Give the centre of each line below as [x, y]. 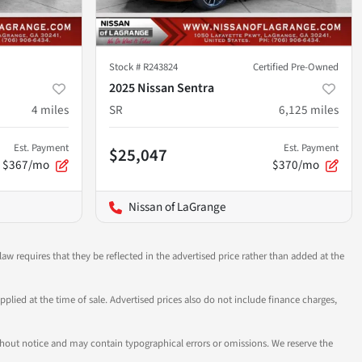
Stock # [126, 67]
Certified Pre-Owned [296, 67]
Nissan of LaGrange [177, 206]
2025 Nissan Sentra [162, 88]
